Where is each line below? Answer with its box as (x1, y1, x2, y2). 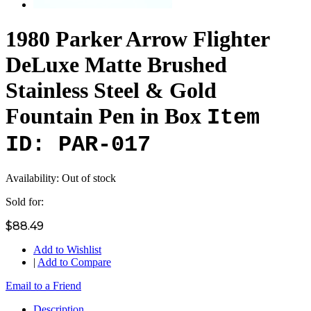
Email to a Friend (6, 280, 81, 292)
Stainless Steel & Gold (6, 77, 217, 103)
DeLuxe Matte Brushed (6, 51, 227, 77)
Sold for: (6, 196, 44, 208)
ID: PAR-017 (6, 131, 151, 158)
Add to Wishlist (33, 244, 101, 256)
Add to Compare (37, 256, 111, 269)
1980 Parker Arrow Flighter (6, 26, 269, 51)
